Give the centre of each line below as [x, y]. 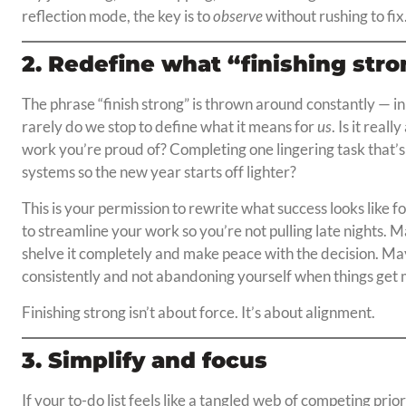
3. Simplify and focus [144, 361]
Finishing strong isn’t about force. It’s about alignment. [198, 313]
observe [237, 16]
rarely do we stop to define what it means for [169, 127]
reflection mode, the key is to [117, 16]
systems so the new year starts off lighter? [159, 172]
